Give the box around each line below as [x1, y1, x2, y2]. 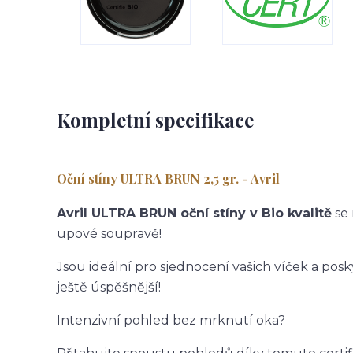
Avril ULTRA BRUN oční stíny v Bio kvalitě [57, 206, 332, 221]
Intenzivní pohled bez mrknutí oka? [57, 313, 285, 328]
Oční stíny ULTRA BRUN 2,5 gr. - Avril [57, 170, 280, 187]
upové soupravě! [57, 226, 162, 241]
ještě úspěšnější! [57, 280, 161, 295]
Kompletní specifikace [57, 107, 254, 132]
